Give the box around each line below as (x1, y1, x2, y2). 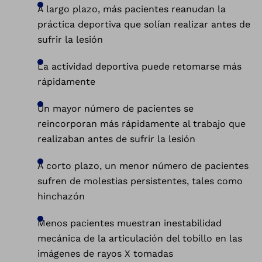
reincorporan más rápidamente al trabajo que (37, 118, 246, 129)
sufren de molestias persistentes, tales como (37, 175, 243, 187)
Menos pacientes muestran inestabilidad (37, 218, 222, 229)
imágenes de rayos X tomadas (37, 248, 173, 259)
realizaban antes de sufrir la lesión (37, 133, 195, 144)
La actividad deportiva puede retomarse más (37, 61, 242, 72)
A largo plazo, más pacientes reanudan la (37, 4, 226, 15)
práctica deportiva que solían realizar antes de (37, 19, 250, 30)
